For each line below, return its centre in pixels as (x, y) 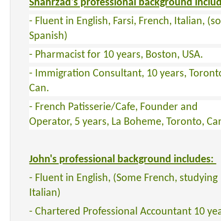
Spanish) (49, 36)
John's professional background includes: (123, 159)
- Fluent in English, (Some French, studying (124, 178)
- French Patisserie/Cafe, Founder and (114, 107)
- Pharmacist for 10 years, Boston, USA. (116, 55)
